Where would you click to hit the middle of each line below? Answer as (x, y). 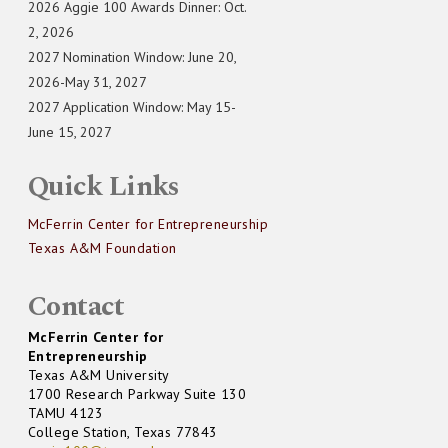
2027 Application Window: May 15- (132, 107)
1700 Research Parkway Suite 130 (137, 394)
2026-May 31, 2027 (87, 82)
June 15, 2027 (70, 132)
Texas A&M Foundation (102, 248)
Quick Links (104, 187)
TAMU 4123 (66, 413)
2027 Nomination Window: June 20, (132, 57)
